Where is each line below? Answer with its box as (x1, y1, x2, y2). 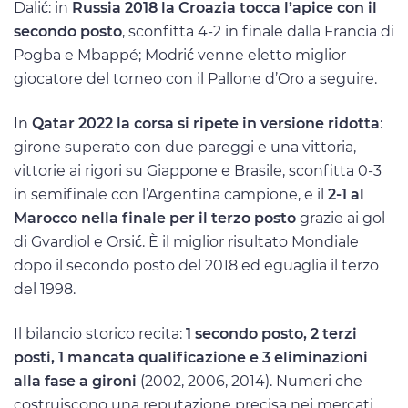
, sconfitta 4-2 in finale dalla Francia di (122, 23, 394, 41)
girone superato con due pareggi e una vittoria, (14, 138, 356, 157)
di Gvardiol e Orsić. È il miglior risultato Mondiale (14, 233, 359, 251)
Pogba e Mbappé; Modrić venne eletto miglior (14, 46, 346, 65)
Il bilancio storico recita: (14, 325, 186, 343)
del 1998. (14, 280, 76, 299)
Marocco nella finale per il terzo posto (14, 209, 296, 228)
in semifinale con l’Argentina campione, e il (14, 186, 328, 204)
